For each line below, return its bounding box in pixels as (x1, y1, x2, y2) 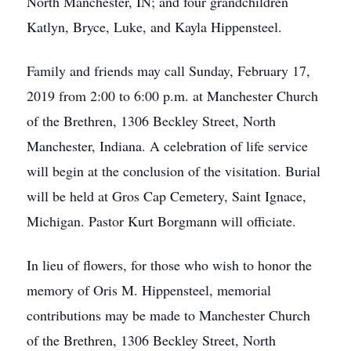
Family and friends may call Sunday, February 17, (27, 61, 310, 80)
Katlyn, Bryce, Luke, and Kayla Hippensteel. (27, 17, 282, 36)
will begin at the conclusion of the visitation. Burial (27, 161, 320, 180)
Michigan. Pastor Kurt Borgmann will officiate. (27, 212, 296, 230)
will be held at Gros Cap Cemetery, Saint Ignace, (27, 186, 306, 205)
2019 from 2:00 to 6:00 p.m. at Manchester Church (27, 86, 318, 105)
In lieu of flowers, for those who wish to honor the (27, 255, 312, 274)
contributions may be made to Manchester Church (27, 306, 310, 324)
